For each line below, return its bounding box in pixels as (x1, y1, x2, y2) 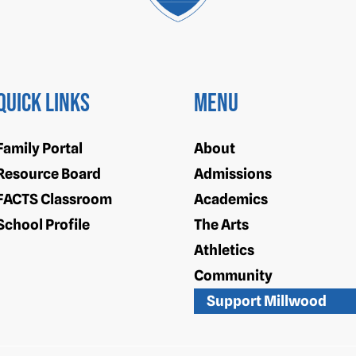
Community (194, 267, 273, 284)
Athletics (194, 242, 254, 259)
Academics (194, 191, 268, 208)
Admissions (194, 165, 272, 183)
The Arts (194, 216, 249, 234)
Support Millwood (207, 292, 327, 310)
